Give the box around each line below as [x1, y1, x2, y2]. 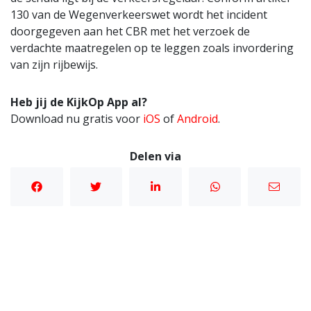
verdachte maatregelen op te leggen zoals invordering [10, 40, 294, 56]
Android [177, 110, 218, 126]
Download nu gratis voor [10, 110, 143, 126]
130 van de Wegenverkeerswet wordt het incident [10, 6, 267, 22]
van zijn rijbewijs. [10, 56, 98, 72]
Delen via [130, 148, 181, 164]
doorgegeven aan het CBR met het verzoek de [10, 23, 250, 39]
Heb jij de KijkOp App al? [10, 94, 147, 110]
